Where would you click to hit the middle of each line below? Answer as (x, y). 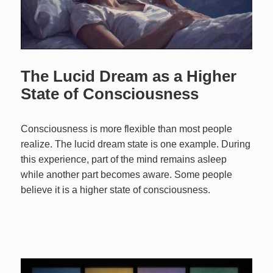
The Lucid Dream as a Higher (129, 76)
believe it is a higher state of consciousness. (116, 190)
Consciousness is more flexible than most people (127, 129)
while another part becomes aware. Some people (127, 174)
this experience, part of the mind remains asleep (124, 159)
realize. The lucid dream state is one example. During (136, 144)
